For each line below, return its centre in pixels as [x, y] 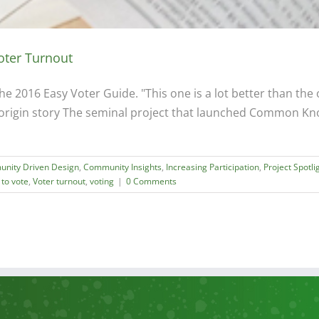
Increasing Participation [213, 167]
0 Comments [151, 182]
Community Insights [122, 167]
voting [102, 182]
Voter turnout [59, 182]
